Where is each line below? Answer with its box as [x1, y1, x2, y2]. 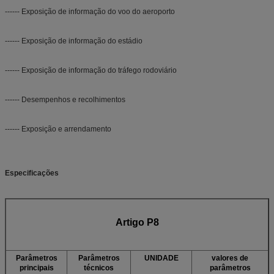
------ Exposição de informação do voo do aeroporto [5, 7, 175, 16]
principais [19, 263, 54, 272]
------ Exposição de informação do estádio [5, 36, 143, 45]
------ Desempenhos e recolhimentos [5, 95, 125, 104]
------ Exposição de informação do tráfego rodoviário [5, 65, 177, 75]
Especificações [5, 168, 59, 177]
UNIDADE [144, 253, 179, 262]
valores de [212, 253, 248, 262]
